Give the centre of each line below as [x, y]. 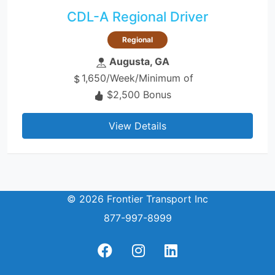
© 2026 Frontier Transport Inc [137, 199]
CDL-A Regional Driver [137, 16]
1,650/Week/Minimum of [137, 78]
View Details [137, 126]
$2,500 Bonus [139, 94]
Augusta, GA [139, 61]
